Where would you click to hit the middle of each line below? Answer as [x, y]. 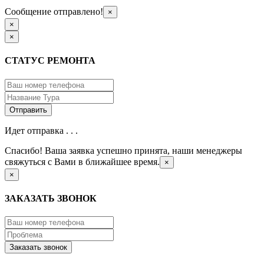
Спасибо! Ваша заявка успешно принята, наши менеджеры [123, 150]
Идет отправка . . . [41, 130]
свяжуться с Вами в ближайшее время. [82, 161]
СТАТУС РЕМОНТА [50, 61]
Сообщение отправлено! [54, 11]
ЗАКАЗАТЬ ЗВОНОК [51, 198]
